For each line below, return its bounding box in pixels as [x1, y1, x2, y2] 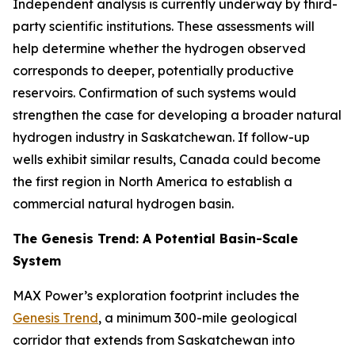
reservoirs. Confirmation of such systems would [13, 85, 296, 101]
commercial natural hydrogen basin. [13, 196, 234, 212]
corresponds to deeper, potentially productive [13, 63, 294, 78]
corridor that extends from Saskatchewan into [13, 332, 295, 348]
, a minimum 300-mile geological [98, 310, 297, 326]
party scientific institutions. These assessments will [13, 18, 315, 34]
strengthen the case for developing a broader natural [13, 107, 342, 123]
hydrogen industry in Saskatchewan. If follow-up [13, 129, 310, 145]
